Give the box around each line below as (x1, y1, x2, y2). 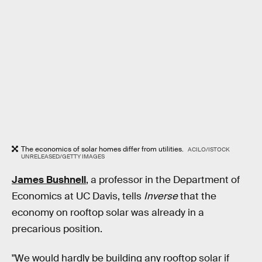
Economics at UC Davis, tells (12, 190, 144, 203)
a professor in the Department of (88, 174, 240, 187)
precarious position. (12, 223, 102, 236)
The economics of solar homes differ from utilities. (21, 144, 185, 154)
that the (180, 190, 216, 203)
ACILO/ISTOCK (187, 145, 230, 153)
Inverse (144, 190, 180, 203)
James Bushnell (12, 174, 86, 187)
